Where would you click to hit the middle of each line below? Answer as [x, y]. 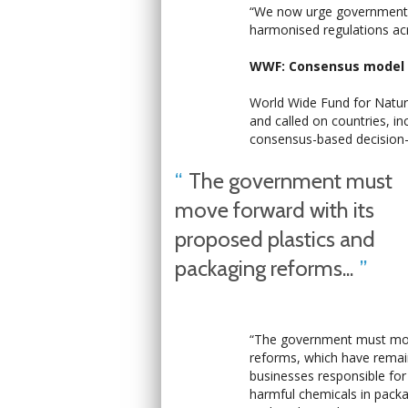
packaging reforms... [264, 268]
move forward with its [275, 210]
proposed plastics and [275, 239]
